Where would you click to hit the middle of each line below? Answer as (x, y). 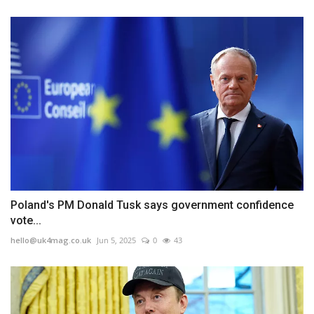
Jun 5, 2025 (116, 240)
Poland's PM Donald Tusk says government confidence (152, 205)
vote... (26, 221)
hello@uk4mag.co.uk (51, 240)
